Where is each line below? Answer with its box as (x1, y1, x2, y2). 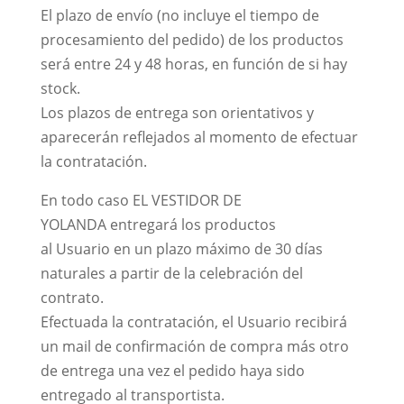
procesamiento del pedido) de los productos (40, 30, 344, 50)
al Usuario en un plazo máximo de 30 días (40, 239, 323, 259)
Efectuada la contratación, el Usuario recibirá (40, 312, 347, 332)
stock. (40, 78, 80, 98)
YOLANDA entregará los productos (40, 215, 276, 234)
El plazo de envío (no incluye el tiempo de (40, 5, 319, 25)
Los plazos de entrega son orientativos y (40, 103, 314, 123)
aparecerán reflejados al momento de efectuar (40, 127, 358, 147)
